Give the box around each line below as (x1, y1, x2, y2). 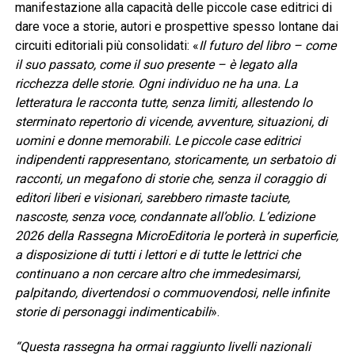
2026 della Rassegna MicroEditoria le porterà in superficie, (14, 228, 338, 244)
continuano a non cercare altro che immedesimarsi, (14, 266, 300, 282)
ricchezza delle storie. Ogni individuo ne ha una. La (14, 76, 298, 92)
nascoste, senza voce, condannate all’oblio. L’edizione (14, 209, 315, 225)
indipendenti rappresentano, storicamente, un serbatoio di (14, 152, 335, 168)
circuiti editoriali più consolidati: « (14, 38, 199, 54)
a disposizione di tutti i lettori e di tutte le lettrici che (14, 247, 300, 263)
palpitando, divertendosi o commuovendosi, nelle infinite (14, 285, 329, 301)
